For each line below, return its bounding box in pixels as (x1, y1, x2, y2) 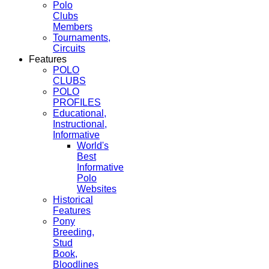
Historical (53, 195, 93, 205)
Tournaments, (53, 32, 110, 43)
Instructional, (53, 119, 107, 130)
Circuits (53, 43, 85, 54)
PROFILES (53, 97, 101, 108)
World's (77, 141, 109, 151)
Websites (77, 184, 116, 195)
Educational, (53, 108, 106, 119)
